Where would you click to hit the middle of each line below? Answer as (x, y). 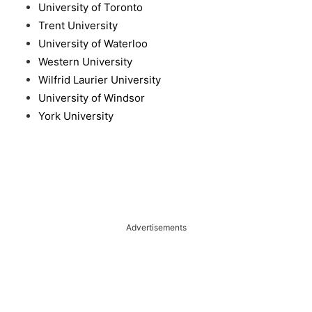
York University (76, 116)
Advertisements (156, 227)
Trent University (78, 26)
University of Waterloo (93, 44)
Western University (85, 62)
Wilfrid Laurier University (100, 80)
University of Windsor (92, 98)
